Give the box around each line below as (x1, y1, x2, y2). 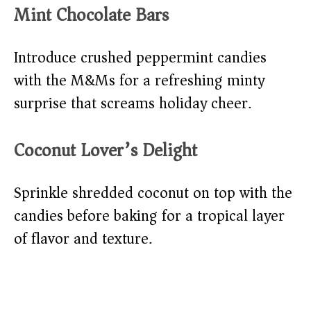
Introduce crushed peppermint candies (14, 44, 267, 72)
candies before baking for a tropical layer (14, 203, 285, 230)
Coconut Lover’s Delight (14, 135, 197, 167)
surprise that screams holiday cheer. (14, 90, 251, 117)
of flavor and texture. (14, 226, 152, 253)
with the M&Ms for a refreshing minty (14, 67, 264, 94)
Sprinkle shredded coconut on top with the (14, 180, 292, 207)
